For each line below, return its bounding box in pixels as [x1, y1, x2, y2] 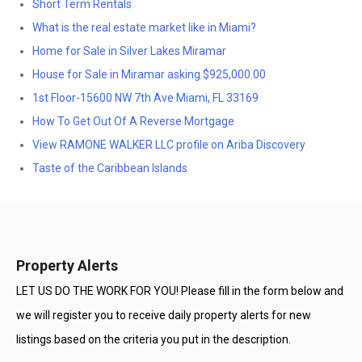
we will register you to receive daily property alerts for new [16, 309, 311, 322]
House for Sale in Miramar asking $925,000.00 [32, 68, 266, 81]
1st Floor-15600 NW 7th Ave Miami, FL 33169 [32, 91, 259, 104]
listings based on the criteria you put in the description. [16, 333, 291, 346]
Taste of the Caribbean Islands [32, 162, 187, 175]
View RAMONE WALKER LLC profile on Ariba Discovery [32, 138, 305, 151]
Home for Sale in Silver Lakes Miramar [32, 44, 226, 57]
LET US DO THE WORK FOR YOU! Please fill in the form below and [16, 284, 343, 297]
